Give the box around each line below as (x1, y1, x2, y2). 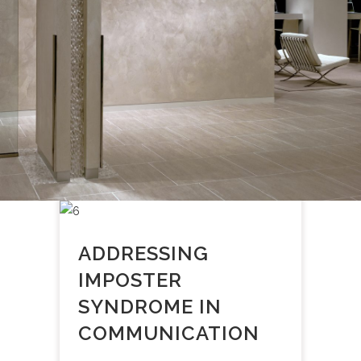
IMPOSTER (78, 268, 182, 293)
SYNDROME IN (78, 295, 222, 319)
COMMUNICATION (78, 322, 259, 346)
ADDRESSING (78, 242, 209, 266)
